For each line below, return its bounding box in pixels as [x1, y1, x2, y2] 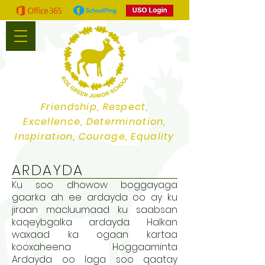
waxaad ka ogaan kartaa [12, 228, 177, 241]
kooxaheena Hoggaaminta [12, 240, 177, 254]
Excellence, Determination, [23, 115, 166, 128]
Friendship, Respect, [41, 100, 148, 114]
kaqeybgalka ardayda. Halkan [12, 215, 177, 229]
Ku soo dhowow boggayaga [12, 178, 177, 192]
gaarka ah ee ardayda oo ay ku [12, 190, 177, 204]
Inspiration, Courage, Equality [15, 130, 174, 143]
